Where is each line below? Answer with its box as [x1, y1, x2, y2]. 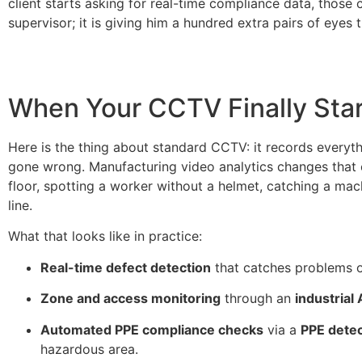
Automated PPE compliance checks [40, 321, 263, 338]
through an [221, 290, 295, 307]
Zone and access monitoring [40, 290, 221, 307]
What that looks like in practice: [8, 228, 202, 245]
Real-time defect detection [40, 259, 211, 276]
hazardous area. [40, 340, 138, 357]
